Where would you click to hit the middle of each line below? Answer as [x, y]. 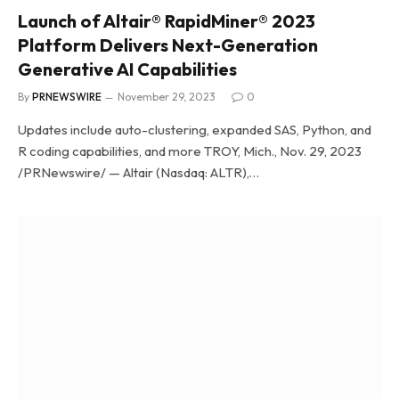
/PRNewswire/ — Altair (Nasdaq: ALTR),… [138, 172]
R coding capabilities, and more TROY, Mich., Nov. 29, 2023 [190, 151]
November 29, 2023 [167, 96]
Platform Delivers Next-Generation [168, 45]
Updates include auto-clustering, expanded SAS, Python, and [195, 129]
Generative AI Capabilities [127, 69]
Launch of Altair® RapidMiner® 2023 [167, 20]
